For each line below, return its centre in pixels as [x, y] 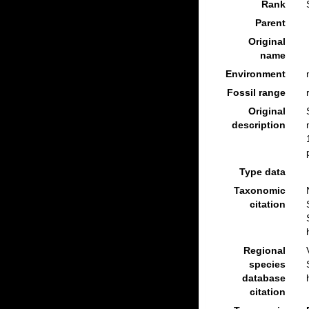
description [258, 125]
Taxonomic [259, 190]
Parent [270, 23]
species [267, 264]
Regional [264, 250]
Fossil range [256, 92]
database [263, 278]
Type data [262, 171]
